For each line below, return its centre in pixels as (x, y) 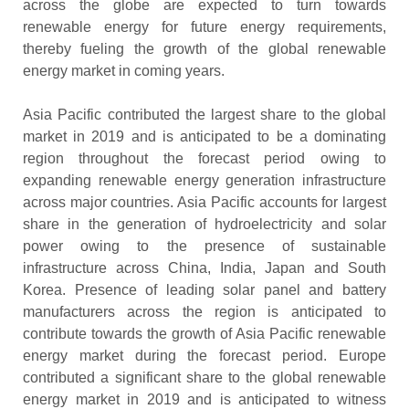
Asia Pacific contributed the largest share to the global (204, 115)
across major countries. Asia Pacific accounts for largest (204, 203)
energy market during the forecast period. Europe (204, 356)
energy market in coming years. (124, 71)
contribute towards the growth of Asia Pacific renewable (204, 334)
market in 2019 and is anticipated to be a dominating (204, 137)
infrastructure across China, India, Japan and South (204, 268)
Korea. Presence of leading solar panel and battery (204, 290)
